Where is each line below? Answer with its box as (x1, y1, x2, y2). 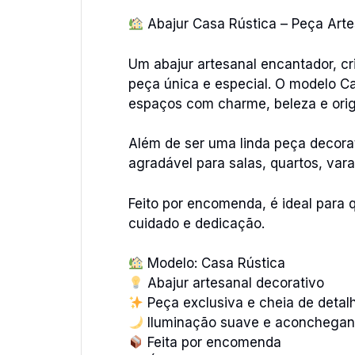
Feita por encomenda (143, 334, 282, 350)
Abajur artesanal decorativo (143, 275, 325, 291)
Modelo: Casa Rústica (143, 255, 286, 271)
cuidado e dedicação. (128, 215, 265, 231)
